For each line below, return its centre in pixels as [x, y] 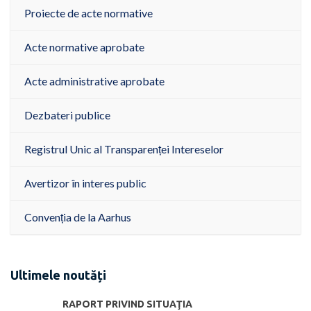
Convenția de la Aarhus [78, 217]
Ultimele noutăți [58, 275]
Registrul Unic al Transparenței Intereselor [124, 149]
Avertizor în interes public [85, 183]
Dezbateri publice [67, 115]
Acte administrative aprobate [94, 81]
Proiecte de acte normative [89, 13]
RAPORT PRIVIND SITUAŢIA [127, 304]
